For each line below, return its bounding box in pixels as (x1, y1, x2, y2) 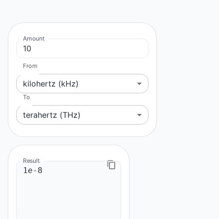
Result (23, 156, 40, 164)
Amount (23, 34, 45, 42)
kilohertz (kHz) (23, 78, 79, 88)
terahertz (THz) (23, 109, 81, 120)
